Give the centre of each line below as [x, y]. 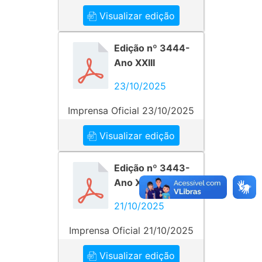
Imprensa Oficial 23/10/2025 [131, 111]
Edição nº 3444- [152, 48]
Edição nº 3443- [152, 168]
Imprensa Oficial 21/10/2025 [131, 230]
